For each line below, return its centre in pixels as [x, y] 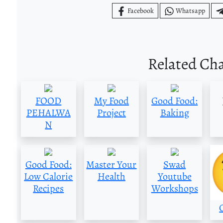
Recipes [49, 189]
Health [111, 177]
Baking [174, 113]
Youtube [174, 177]
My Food [111, 101]
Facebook [141, 10]
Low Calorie [49, 177]
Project [111, 113]
